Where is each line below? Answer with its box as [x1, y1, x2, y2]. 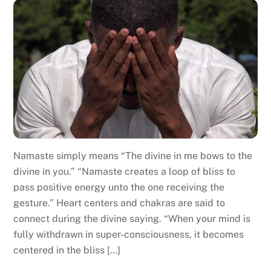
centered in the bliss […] [13, 244, 121, 256]
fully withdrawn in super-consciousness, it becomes [13, 228, 244, 240]
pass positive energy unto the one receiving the [13, 181, 225, 193]
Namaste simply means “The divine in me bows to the [13, 149, 253, 162]
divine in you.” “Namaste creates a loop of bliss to [13, 165, 236, 177]
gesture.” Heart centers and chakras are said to [13, 197, 226, 209]
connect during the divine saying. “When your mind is [13, 212, 251, 224]
